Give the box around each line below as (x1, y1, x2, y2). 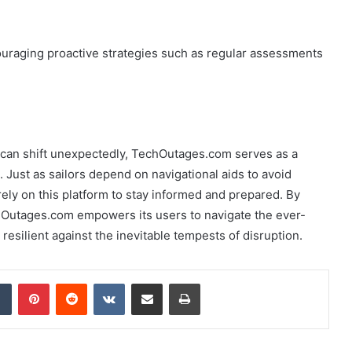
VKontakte (124, 276, 174, 289)
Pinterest (49, 276, 93, 289)
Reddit (86, 276, 118, 289)
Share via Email (162, 276, 187, 289)
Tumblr (11, 276, 44, 289)
